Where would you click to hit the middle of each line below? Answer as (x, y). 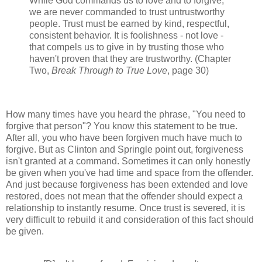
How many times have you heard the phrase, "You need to (126, 115)
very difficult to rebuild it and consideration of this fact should (130, 220)
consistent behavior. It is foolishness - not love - (126, 35)
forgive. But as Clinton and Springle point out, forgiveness (125, 150)
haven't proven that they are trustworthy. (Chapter (130, 58)
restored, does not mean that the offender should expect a (124, 196)
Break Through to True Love (109, 70)
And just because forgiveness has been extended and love (127, 185)
